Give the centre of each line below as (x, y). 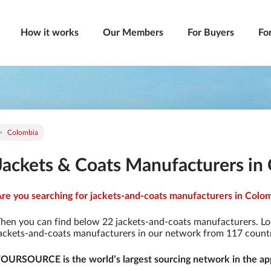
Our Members (133, 33)
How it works (50, 33)
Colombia (23, 132)
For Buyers (211, 33)
